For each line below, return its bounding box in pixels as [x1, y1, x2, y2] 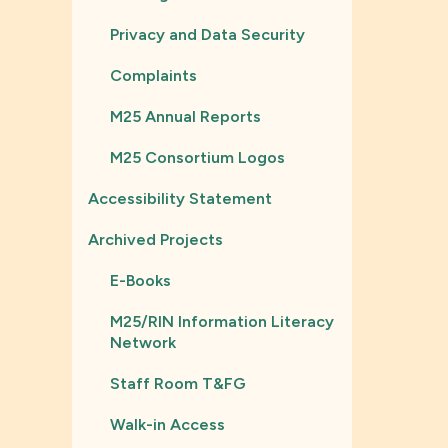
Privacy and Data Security [110, 25, 305, 44]
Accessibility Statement [88, 189, 272, 208]
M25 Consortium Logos [110, 148, 285, 167]
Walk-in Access [110, 415, 225, 434]
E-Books [110, 271, 171, 290]
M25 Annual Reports [110, 107, 261, 126]
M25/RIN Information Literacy [110, 312, 334, 331]
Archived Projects [88, 230, 223, 249]
